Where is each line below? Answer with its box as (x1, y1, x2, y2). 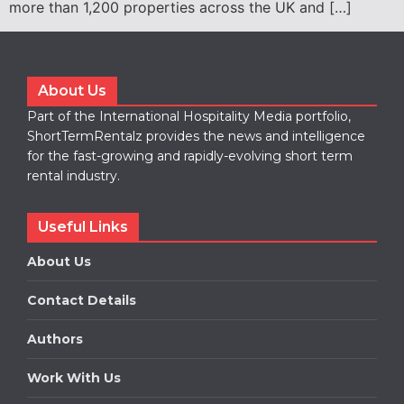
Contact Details (27, 291, 136, 308)
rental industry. (27, 167, 120, 184)
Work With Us (27, 369, 121, 386)
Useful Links (38, 217, 128, 235)
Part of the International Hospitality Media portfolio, (27, 107, 351, 124)
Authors (27, 330, 83, 347)
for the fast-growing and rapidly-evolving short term (27, 147, 353, 164)
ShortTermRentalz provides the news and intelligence (27, 127, 365, 144)
